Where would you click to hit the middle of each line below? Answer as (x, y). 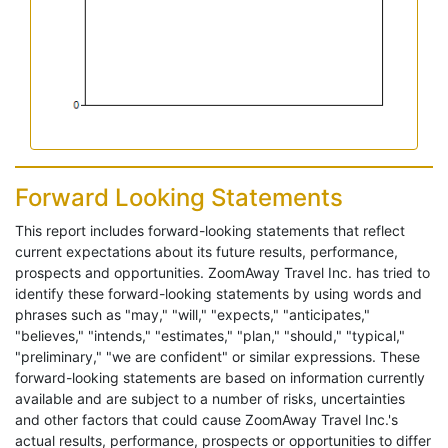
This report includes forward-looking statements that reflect (210, 231)
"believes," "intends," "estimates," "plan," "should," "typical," (210, 336)
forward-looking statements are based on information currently (220, 378)
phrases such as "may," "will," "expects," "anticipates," (192, 315)
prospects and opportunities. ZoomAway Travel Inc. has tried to (222, 273)
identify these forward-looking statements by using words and (218, 294)
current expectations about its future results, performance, (206, 252)
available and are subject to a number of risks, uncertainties (210, 399)
